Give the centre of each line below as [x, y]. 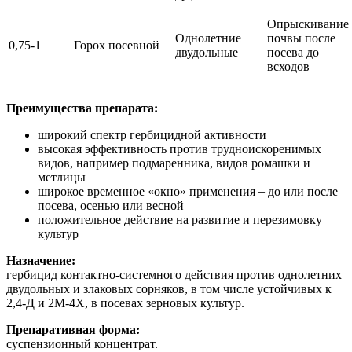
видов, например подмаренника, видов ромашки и [174, 163]
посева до [293, 53]
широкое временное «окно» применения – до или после [188, 192]
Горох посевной [117, 46]
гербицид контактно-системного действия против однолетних [174, 275]
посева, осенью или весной [111, 206]
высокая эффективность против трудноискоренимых [180, 149]
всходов [288, 67]
